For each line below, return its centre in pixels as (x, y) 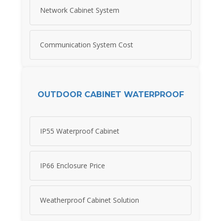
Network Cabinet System (80, 10)
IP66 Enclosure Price (73, 166)
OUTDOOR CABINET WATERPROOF (110, 94)
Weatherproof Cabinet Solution (90, 200)
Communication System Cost (87, 45)
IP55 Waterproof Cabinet (80, 131)
